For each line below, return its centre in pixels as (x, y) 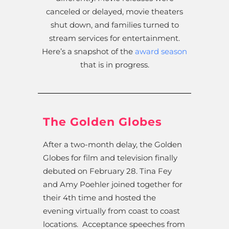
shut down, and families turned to (114, 25)
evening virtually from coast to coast (111, 211)
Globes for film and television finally (110, 158)
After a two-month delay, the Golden (112, 145)
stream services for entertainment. (114, 38)
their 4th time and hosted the (99, 198)
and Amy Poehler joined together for (113, 185)
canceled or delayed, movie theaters (114, 12)
